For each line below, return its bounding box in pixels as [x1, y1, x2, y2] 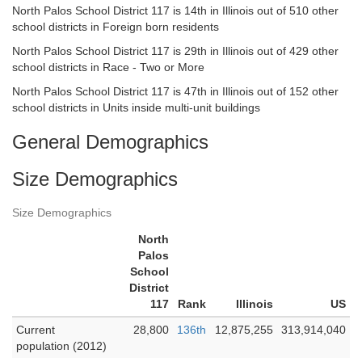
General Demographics [12, 131, 208, 153]
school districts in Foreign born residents [12, 20, 219, 33]
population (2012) [16, 339, 107, 352]
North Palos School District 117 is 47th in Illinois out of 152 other [12, 85, 339, 98]
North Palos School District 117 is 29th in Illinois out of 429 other [12, 44, 339, 57]
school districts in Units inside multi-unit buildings [12, 101, 260, 114]
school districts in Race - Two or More [12, 61, 204, 74]
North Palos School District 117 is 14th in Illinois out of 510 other [12, 4, 339, 17]
